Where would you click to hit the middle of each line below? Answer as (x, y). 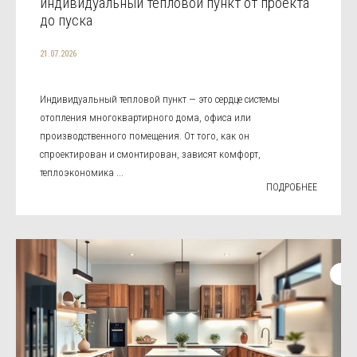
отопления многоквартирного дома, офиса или (145, 118)
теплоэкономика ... (82, 173)
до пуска (66, 20)
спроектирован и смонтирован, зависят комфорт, (150, 154)
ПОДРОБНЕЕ (292, 187)
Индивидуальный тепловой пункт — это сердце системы (160, 99)
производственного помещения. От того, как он (145, 136)
